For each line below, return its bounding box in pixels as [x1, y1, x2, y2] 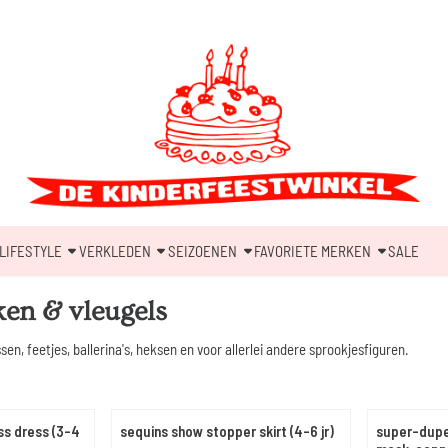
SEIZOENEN [167, 241, 237, 260]
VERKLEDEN [78, 241, 151, 260]
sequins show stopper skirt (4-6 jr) [119, 421, 334, 440]
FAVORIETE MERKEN [253, 241, 371, 260]
